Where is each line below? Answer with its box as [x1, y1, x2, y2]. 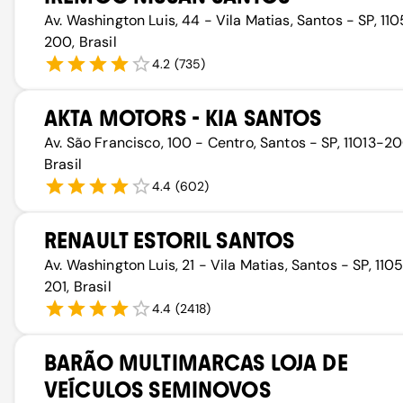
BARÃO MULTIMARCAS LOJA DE [44, 350, 348, 376]
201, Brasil [44, 277, 112, 296]
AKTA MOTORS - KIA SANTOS [44, 105, 322, 131]
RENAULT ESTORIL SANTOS [44, 228, 295, 254]
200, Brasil [44, 32, 117, 51]
